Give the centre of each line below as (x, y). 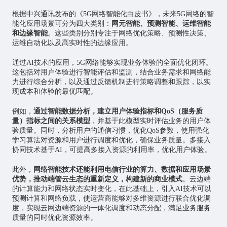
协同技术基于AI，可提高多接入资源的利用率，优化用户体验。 (111, 150)
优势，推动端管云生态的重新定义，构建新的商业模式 (97, 179)
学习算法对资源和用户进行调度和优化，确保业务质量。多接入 (111, 140)
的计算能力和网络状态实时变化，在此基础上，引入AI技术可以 (111, 189)
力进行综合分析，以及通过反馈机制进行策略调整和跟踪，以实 (111, 82)
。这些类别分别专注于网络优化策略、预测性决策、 (129, 33)
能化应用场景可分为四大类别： (62, 24)
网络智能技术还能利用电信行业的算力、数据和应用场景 (122, 170)
